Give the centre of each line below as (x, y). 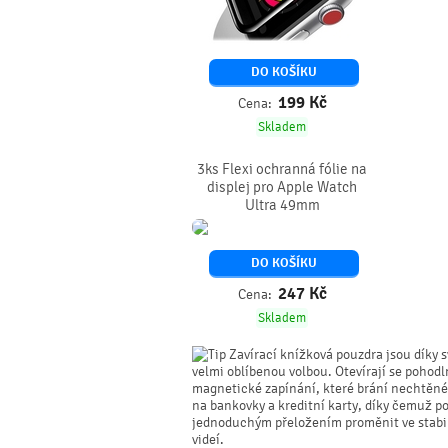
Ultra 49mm (282, 205)
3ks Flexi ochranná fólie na (282, 169)
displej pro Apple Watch (282, 187)
